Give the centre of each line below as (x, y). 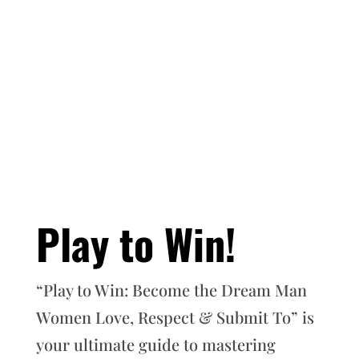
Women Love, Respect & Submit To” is (175, 317)
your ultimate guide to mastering (155, 345)
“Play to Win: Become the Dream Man (171, 290)
